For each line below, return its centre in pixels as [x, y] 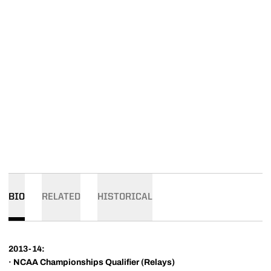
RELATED [61, 197]
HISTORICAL [125, 197]
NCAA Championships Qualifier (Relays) [94, 262]
